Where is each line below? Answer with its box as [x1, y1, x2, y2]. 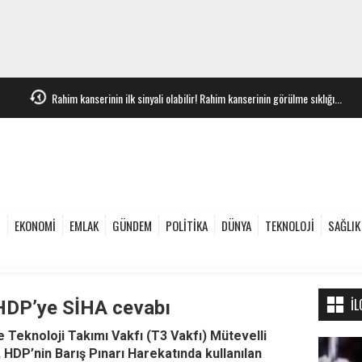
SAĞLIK [328, 217, 360, 234]
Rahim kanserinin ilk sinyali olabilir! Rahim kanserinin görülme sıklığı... [52, 89, 342, 107]
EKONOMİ [15, 217, 56, 234]
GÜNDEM [112, 217, 152, 234]
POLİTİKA [166, 217, 208, 234]
